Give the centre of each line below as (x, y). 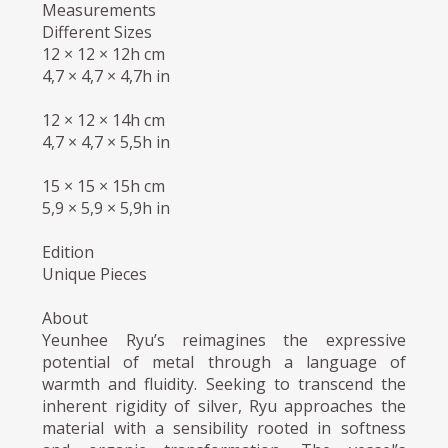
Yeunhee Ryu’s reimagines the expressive (224, 339)
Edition (68, 251)
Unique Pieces (95, 273)
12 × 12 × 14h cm (104, 119)
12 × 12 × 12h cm (104, 53)
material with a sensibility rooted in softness (224, 427)
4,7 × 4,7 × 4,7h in (106, 75)
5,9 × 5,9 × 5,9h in (106, 207)
